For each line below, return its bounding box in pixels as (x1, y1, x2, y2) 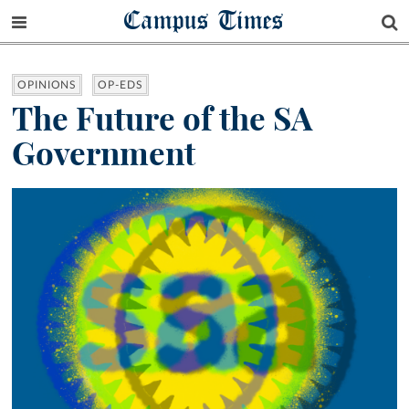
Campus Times (124, 3, 285, 37)
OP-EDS (98, 79, 143, 91)
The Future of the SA (12, 99, 312, 140)
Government (12, 133, 195, 174)
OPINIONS (17, 79, 78, 91)
